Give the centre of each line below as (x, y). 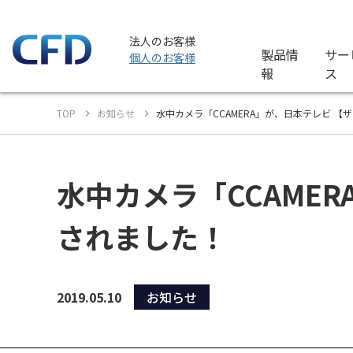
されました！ (142, 236)
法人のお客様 (162, 41)
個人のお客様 (162, 57)
